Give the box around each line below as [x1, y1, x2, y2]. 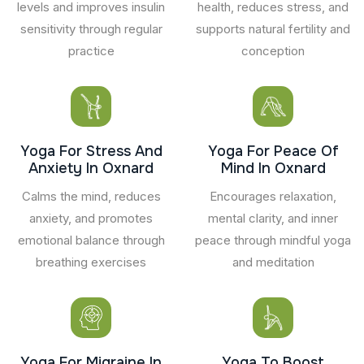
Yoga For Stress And [19, 141, 162, 160]
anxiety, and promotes [29, 210, 153, 226]
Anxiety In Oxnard [28, 158, 154, 177]
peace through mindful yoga [195, 232, 351, 248]
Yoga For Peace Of [207, 141, 339, 160]
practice [67, 42, 115, 58]
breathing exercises [36, 253, 146, 270]
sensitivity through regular [19, 20, 162, 37]
